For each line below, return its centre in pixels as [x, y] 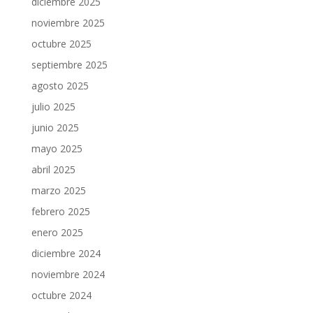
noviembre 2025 [68, 23]
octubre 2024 [61, 296]
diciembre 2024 [66, 254]
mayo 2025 [57, 149]
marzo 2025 [58, 191]
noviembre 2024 [68, 275]
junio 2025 [55, 128]
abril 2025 [53, 170]
